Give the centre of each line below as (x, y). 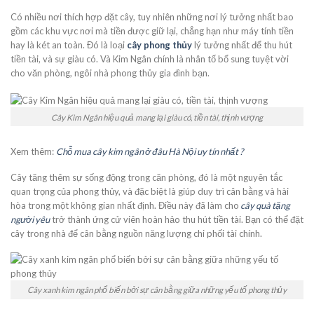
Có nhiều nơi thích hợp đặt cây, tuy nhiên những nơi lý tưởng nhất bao (152, 17)
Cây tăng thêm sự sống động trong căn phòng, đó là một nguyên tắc (146, 177)
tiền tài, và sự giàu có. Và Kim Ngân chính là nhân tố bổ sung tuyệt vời (150, 59)
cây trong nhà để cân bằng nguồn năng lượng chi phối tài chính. (136, 233)
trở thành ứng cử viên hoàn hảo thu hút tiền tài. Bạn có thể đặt (177, 219)
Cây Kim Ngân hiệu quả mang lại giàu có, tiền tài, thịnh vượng (157, 117)
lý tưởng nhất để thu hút (242, 45)
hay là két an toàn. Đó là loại (69, 45)
